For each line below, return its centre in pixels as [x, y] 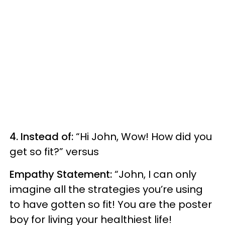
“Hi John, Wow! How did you [144, 137]
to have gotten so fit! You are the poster [111, 204]
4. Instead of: [43, 137]
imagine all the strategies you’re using [106, 189]
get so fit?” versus [54, 152]
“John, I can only [154, 174]
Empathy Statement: [61, 174]
